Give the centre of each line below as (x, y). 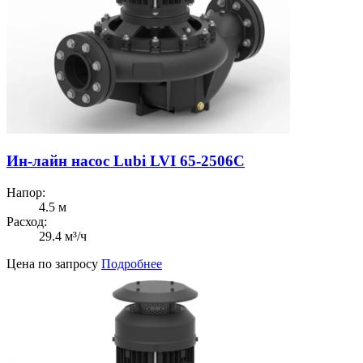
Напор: (26, 192)
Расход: (27, 221)
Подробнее (132, 263)
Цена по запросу (54, 263)
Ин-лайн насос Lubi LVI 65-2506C (126, 161)
